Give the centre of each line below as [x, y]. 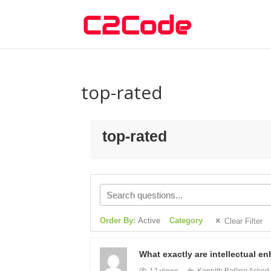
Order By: [119, 220]
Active [149, 220]
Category [186, 220]
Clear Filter [244, 221]
